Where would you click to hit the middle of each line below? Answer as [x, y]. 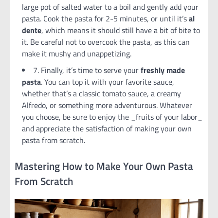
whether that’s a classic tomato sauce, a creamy [101, 93]
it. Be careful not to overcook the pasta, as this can [106, 42]
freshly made [163, 70]
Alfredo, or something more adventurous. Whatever [107, 105]
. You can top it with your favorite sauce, [108, 82]
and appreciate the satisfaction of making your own [107, 128]
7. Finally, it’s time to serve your [87, 70]
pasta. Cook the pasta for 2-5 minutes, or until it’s [105, 18]
